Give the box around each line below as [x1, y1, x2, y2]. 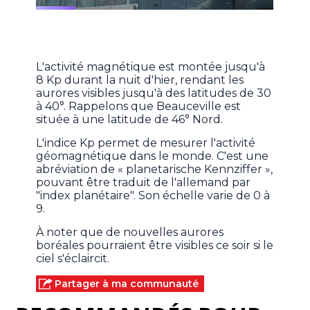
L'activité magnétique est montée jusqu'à [36, 60, 266, 74]
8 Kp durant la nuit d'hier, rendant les [36, 73, 244, 87]
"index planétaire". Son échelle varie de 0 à [36, 189, 271, 203]
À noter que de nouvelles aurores [36, 226, 224, 239]
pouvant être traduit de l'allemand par [36, 176, 251, 190]
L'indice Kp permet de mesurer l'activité [36, 136, 256, 150]
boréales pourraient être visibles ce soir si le [36, 239, 274, 253]
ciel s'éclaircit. [36, 252, 113, 266]
